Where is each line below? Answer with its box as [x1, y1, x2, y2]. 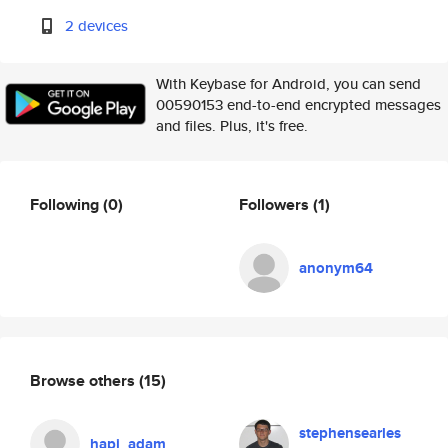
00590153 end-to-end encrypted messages [156, 94, 441, 115]
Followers [239, 192, 313, 216]
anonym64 [299, 257, 373, 279]
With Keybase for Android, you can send [156, 73, 421, 94]
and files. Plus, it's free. [156, 115, 308, 136]
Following [30, 192, 103, 216]
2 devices [65, 15, 129, 36]
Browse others [30, 368, 139, 392]
